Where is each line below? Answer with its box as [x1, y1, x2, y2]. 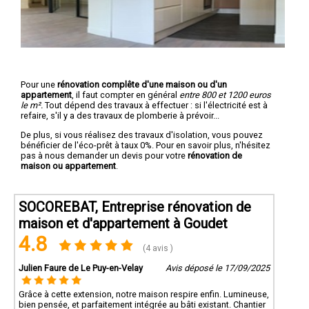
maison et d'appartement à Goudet [19, 215, 228, 232]
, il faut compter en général [72, 89, 179, 100]
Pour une [21, 79, 57, 90]
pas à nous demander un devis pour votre [21, 150, 188, 161]
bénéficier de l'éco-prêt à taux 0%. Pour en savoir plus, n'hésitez [21, 139, 270, 150]
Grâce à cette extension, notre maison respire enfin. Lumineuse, [19, 288, 269, 299]
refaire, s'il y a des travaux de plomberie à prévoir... [21, 110, 219, 121]
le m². [21, 99, 43, 110]
